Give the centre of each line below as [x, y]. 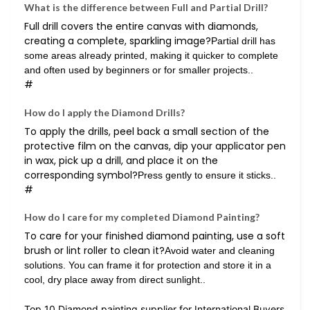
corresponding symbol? [81, 175]
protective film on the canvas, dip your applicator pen [155, 146]
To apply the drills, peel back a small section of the [147, 131]
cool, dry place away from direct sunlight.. [115, 279]
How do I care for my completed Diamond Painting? [142, 217]
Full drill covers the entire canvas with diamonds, [141, 27]
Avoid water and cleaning [220, 250]
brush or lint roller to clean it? [94, 250]
